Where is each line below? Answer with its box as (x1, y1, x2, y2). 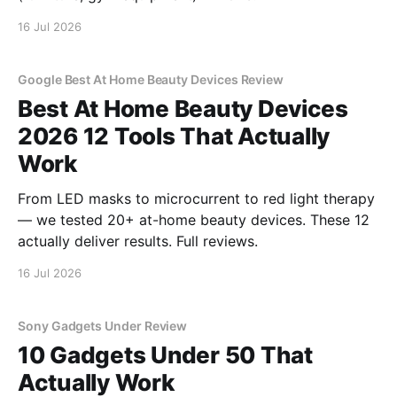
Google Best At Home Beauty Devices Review (18, 72, 284, 87)
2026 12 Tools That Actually (18, 122, 330, 150)
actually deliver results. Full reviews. (18, 232, 258, 250)
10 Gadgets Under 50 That (18, 341, 313, 369)
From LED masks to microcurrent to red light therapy (18, 190, 375, 207)
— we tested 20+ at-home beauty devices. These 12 (18, 211, 370, 229)
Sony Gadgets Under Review (18, 318, 188, 333)
